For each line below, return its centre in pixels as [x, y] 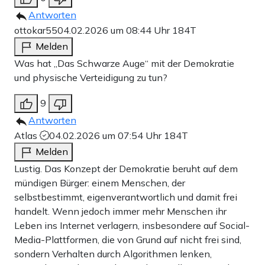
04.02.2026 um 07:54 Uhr [106, 135]
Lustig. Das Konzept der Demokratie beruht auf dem [126, 168]
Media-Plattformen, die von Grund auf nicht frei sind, [128, 239]
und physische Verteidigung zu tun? [91, 77]
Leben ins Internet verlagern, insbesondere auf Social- [132, 225]
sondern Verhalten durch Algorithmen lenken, [113, 253]
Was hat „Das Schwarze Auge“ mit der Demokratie [124, 63]
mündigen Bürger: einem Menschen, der [100, 182]
